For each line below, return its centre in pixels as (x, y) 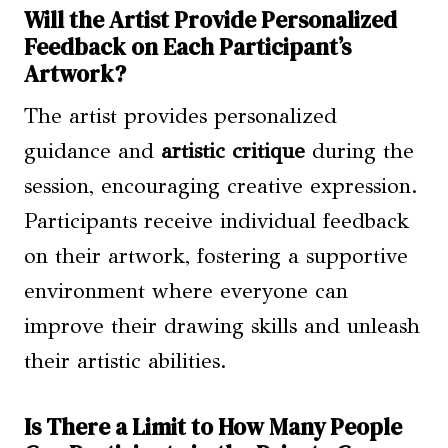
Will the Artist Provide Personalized (210, 19)
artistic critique (233, 151)
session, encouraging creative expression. (221, 186)
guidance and (92, 151)
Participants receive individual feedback (216, 221)
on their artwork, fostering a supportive (216, 256)
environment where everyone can (186, 291)
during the (359, 151)
